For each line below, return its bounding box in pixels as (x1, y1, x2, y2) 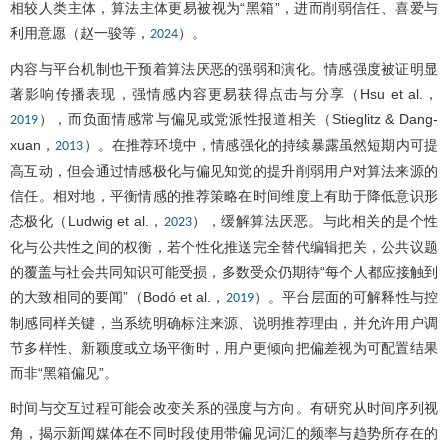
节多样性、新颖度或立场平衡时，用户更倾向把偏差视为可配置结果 (10, 339, 438, 356)
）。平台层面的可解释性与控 (253, 288, 439, 305)
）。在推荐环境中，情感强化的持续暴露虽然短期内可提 (83, 136, 439, 153)
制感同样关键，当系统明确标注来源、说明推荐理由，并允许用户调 (10, 314, 438, 331)
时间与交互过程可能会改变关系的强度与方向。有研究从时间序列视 (10, 399, 438, 416)
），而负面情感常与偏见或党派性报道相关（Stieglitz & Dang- (38, 110, 438, 127)
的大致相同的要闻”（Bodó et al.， (10, 288, 226, 305)
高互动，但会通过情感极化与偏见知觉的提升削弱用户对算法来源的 (10, 162, 438, 179)
